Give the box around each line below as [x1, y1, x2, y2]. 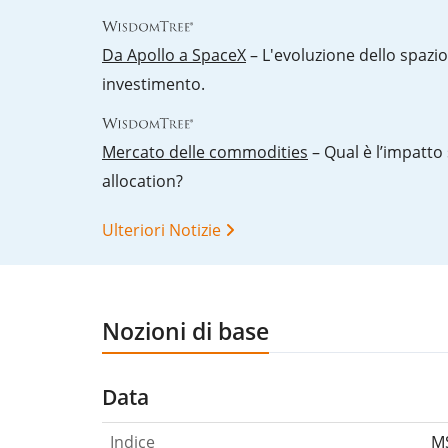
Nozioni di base [102, 315, 269, 348]
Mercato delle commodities [102, 141, 308, 164]
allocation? [102, 170, 183, 193]
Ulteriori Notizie [102, 219, 221, 242]
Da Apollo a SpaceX [102, 44, 246, 67]
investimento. [102, 73, 205, 96]
